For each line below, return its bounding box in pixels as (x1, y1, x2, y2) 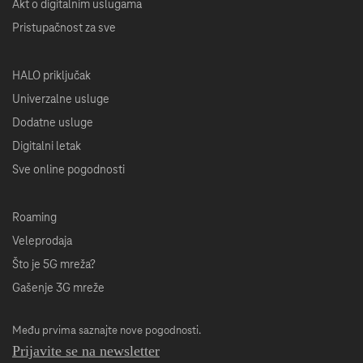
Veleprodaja (12, 235, 72, 248)
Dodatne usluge (12, 117, 93, 130)
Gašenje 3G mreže (12, 282, 105, 295)
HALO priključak (12, 70, 91, 83)
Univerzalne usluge (12, 93, 109, 106)
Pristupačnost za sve (12, 22, 116, 35)
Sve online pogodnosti (12, 164, 125, 177)
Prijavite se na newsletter (12, 343, 160, 359)
